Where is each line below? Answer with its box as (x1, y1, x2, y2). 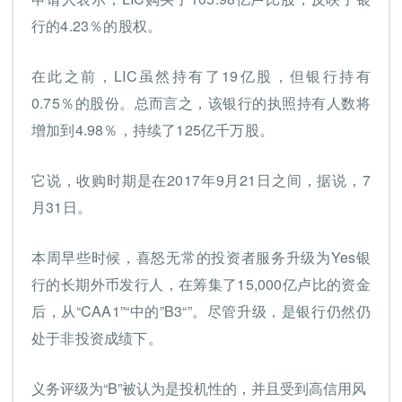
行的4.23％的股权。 (31, 15, 162, 36)
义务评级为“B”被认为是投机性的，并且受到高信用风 (31, 378, 366, 398)
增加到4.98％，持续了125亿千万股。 (31, 119, 274, 140)
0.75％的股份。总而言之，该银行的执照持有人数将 (31, 92, 371, 113)
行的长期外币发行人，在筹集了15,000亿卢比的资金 (31, 274, 371, 294)
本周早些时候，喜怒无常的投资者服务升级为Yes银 (31, 247, 371, 267)
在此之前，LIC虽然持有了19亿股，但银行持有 (31, 66, 371, 86)
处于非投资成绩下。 (31, 328, 162, 348)
